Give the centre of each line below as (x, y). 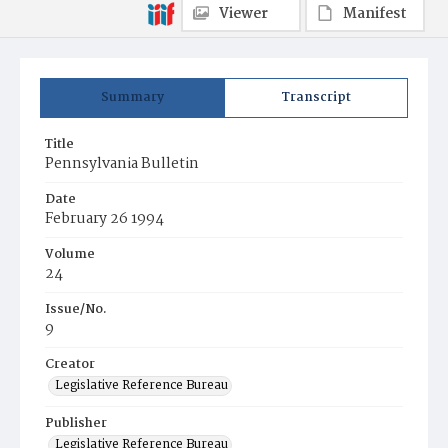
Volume (70, 254)
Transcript (316, 97)
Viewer (243, 14)
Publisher (76, 423)
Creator (70, 364)
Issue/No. (76, 309)
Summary (132, 97)
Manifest (375, 14)
